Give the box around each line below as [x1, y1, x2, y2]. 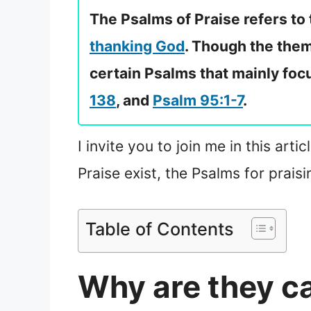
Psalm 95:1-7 [153, 92, 243, 110]
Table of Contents [85, 218, 234, 239]
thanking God [90, 37, 185, 56]
